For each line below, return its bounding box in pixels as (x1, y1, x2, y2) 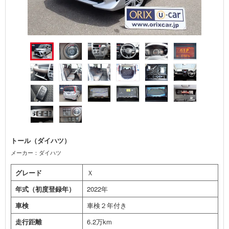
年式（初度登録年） (15, 184, 75, 194)
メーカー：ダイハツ (11, 148, 61, 156)
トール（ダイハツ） (11, 135, 71, 145)
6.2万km (87, 216, 112, 226)
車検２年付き (87, 200, 127, 210)
